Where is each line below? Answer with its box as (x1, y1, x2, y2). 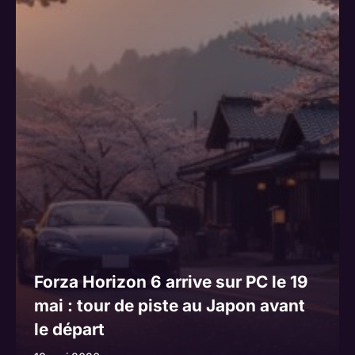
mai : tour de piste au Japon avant (33, 296, 305, 316)
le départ (33, 319, 105, 340)
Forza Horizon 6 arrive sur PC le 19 (33, 272, 308, 292)
